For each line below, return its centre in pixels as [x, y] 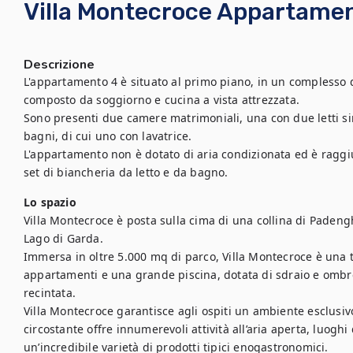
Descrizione [59, 65]
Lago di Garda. [63, 238]
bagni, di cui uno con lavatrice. [110, 136]
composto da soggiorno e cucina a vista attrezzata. [162, 100]
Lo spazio [50, 202]
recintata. [52, 293]
